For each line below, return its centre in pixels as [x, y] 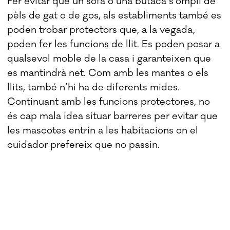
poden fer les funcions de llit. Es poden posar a [114, 44]
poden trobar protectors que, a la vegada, [101, 30]
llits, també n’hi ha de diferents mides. [94, 87]
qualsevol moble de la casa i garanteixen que [109, 58]
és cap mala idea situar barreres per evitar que [113, 116]
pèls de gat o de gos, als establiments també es [114, 15]
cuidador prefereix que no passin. [84, 145]
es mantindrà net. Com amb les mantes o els [108, 73]
